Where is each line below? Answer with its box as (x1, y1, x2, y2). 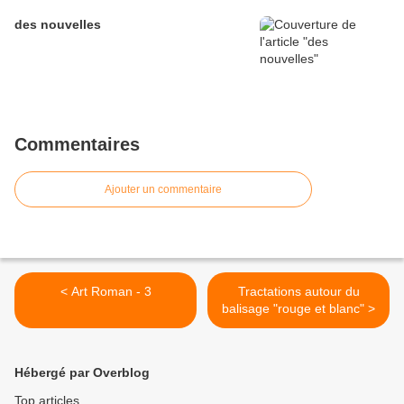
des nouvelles (14, 17, 101, 32)
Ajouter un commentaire (105, 183, 222, 196)
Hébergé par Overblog (14, 365, 150, 380)
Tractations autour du (237, 284, 360, 298)
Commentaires (14, 134, 140, 154)
